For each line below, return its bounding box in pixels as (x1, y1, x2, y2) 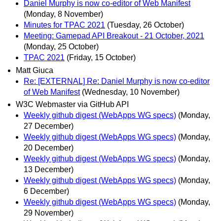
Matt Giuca (16, 66, 53, 74)
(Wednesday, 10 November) (82, 87, 180, 96)
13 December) (24, 165, 74, 174)
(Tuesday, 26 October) (107, 21, 184, 30)
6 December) (24, 186, 69, 195)
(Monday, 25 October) (24, 42, 99, 51)
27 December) (24, 121, 74, 130)
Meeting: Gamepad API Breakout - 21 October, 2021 (24, 32, 204, 40)
